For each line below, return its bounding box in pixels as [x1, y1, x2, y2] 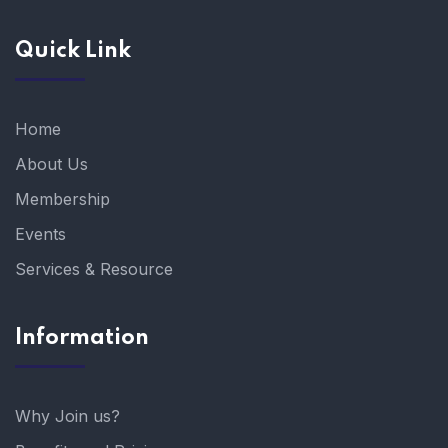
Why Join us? [15, 406, 120, 426]
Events [15, 224, 66, 244]
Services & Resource [15, 259, 173, 279]
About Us [15, 154, 88, 174]
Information [15, 327, 149, 349]
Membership [15, 189, 110, 209]
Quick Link [15, 40, 131, 62]
